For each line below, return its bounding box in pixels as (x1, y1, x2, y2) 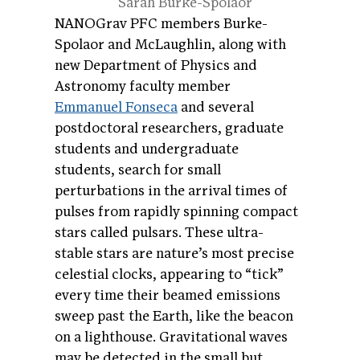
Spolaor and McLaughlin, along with (55, 35, 286, 53)
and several (178, 98, 254, 116)
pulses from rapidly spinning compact (55, 202, 298, 220)
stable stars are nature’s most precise (55, 244, 294, 262)
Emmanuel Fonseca (55, 98, 178, 116)
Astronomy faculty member (55, 77, 231, 95)
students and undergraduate (55, 140, 239, 157)
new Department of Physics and (55, 56, 257, 74)
